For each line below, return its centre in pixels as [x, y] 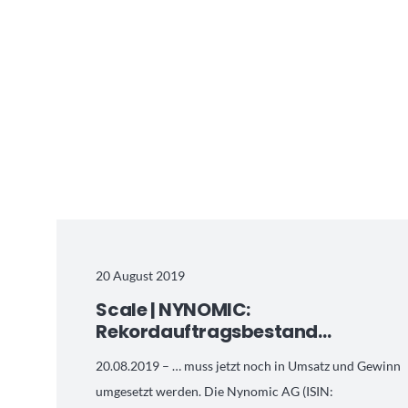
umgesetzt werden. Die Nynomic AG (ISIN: [215, 391]
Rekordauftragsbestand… [214, 332]
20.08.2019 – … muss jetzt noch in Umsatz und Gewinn [249, 365]
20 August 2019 [141, 276]
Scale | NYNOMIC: [173, 310]
